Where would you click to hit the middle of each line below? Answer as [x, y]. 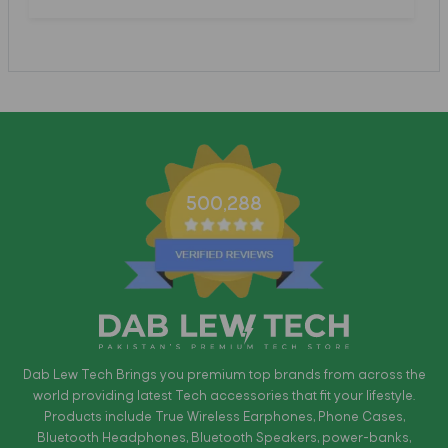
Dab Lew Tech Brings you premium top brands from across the [224, 375]
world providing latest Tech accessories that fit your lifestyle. [224, 396]
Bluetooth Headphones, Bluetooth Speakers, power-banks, [224, 438]
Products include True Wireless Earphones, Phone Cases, [224, 417]
